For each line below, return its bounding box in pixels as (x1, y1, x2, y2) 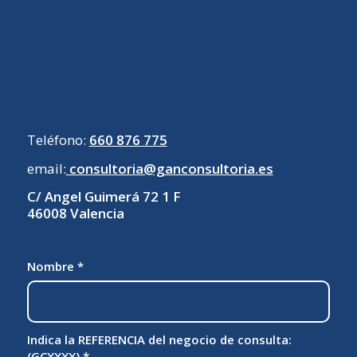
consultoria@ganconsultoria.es (65, 159, 273, 178)
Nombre (26, 257, 77, 274)
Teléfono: (26, 131, 89, 150)
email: (26, 159, 66, 178)
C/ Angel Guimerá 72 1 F (26, 187, 181, 206)
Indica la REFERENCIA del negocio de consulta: (26, 331, 292, 347)
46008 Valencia (26, 204, 124, 223)
